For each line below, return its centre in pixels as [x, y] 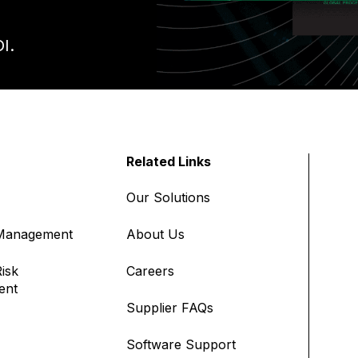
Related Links [169, 161]
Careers [151, 270]
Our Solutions [169, 197]
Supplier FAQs [170, 307]
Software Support [181, 344]
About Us [156, 234]
